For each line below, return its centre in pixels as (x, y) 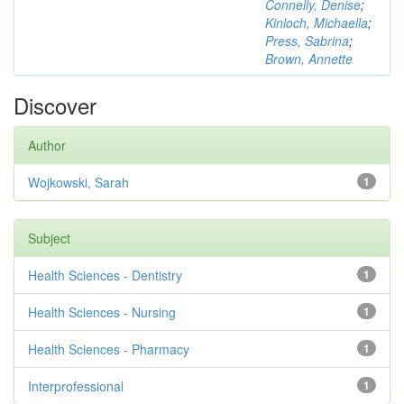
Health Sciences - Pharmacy (109, 349)
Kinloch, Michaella (317, 23)
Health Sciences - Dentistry (105, 275)
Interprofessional (76, 386)
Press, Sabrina (307, 41)
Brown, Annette (309, 59)
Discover (55, 105)
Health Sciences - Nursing (102, 312)
